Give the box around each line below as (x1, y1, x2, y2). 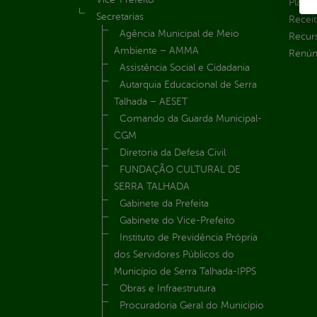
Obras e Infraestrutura (120, 283, 216, 294)
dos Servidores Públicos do (114, 249, 234, 260)
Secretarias (96, 11, 144, 23)
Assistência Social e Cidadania (120, 62, 250, 74)
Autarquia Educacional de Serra (120, 79, 257, 91)
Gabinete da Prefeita (120, 198, 209, 209)
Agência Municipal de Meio (120, 28, 239, 40)
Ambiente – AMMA (114, 45, 199, 57)
